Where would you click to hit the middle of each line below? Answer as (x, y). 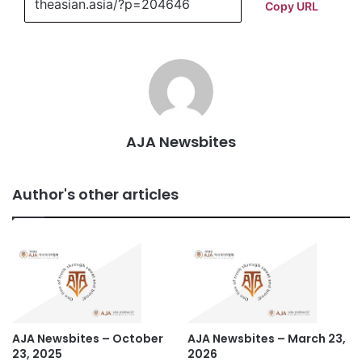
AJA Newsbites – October (88, 339)
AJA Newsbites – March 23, (267, 339)
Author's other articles (95, 195)
